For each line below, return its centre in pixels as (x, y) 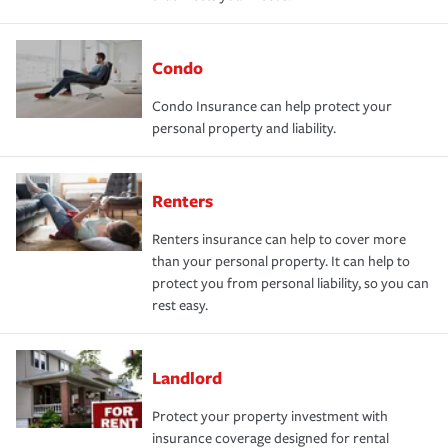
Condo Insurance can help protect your (272, 106)
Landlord (187, 377)
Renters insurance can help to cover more (279, 239)
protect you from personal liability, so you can (290, 283)
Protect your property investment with (270, 416)
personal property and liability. (244, 128)
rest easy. (180, 305)
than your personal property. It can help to (281, 261)
